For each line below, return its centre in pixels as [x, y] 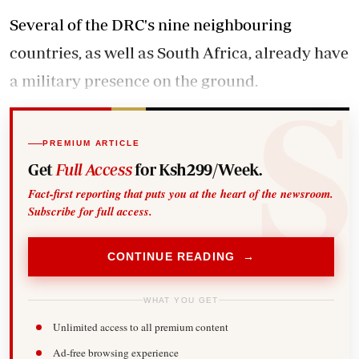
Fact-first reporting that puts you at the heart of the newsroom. [181, 193]
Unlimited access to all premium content [140, 327]
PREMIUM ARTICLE [91, 143]
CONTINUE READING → [181, 257]
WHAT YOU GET [181, 300]
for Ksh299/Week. [197, 169]
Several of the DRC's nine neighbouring [151, 24]
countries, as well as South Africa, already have [179, 52]
